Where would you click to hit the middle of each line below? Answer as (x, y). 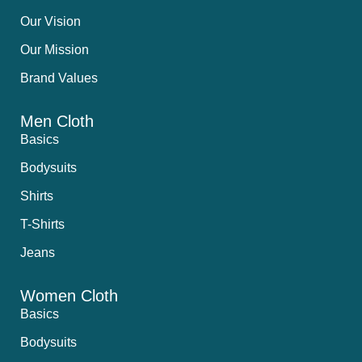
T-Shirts (42, 224)
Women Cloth (69, 295)
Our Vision (51, 21)
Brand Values (59, 78)
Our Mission (55, 49)
